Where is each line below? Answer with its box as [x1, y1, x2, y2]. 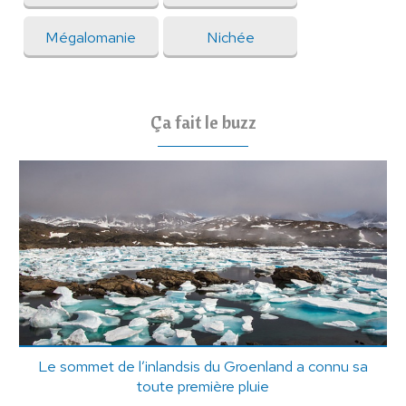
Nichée [206, 27, 255, 48]
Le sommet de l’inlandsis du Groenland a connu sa [37, 355, 368, 376]
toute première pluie [136, 375, 269, 396]
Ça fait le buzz [150, 111, 256, 134]
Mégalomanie [45, 27, 137, 48]
